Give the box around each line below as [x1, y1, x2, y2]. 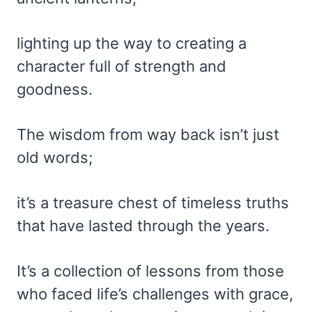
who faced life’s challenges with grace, [17, 285, 293, 304]
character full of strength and [17, 57, 226, 76]
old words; [17, 148, 93, 167]
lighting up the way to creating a [17, 34, 247, 53]
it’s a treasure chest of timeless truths [17, 194, 289, 212]
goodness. [17, 80, 93, 99]
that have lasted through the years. [17, 217, 270, 235]
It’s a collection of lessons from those [17, 262, 284, 281]
